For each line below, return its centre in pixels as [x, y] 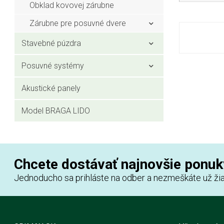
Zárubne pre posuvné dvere [78, 23]
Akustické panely [51, 88]
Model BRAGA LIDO [56, 111]
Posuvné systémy [53, 66]
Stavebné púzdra [51, 43]
